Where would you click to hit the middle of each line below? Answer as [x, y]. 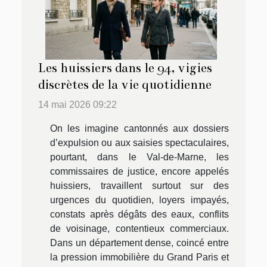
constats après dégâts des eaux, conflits [139, 214]
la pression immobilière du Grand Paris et [139, 257]
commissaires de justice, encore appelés [139, 171]
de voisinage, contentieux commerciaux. [139, 228]
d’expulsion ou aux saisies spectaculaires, [139, 142]
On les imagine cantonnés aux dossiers [139, 128]
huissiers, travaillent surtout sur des [139, 185]
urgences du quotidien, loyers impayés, [139, 200]
